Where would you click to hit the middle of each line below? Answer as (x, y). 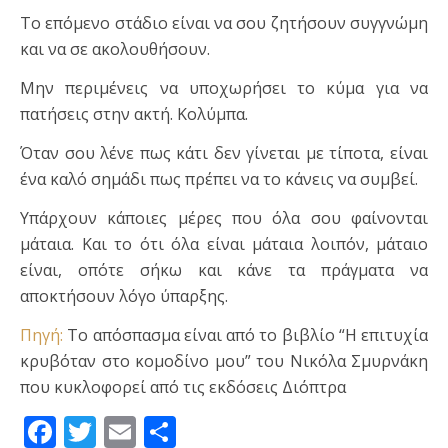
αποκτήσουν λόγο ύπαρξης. (124, 296)
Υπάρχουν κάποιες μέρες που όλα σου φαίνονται (224, 218)
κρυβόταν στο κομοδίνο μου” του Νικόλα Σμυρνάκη (224, 361)
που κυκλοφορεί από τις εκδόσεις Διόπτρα (183, 387)
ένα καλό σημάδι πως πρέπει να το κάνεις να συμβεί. (219, 179)
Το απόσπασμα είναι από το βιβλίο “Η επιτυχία (247, 335)
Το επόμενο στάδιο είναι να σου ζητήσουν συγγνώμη (224, 23)
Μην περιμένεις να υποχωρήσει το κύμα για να (224, 88)
